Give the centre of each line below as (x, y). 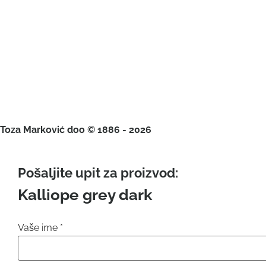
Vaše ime (39, 228)
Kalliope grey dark (85, 195)
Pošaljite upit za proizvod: (98, 173)
